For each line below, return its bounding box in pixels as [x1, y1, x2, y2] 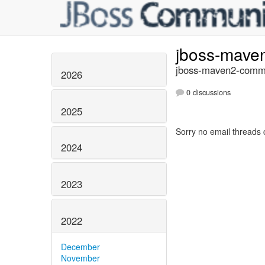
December [61, 240, 100, 253]
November [61, 251, 100, 264]
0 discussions [184, 87, 231, 98]
